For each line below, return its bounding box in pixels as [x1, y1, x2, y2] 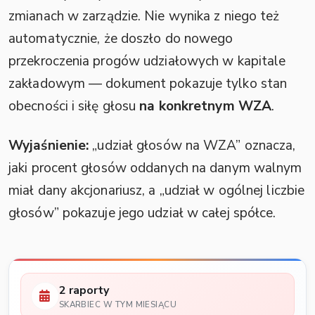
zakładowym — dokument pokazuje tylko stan [8, 75, 288, 94]
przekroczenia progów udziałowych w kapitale [8, 52, 286, 71]
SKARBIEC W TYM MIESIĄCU [58, 298, 177, 310]
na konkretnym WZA [139, 97, 272, 116]
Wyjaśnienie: [8, 136, 89, 155]
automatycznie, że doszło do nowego [8, 30, 233, 49]
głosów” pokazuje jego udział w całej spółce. [8, 204, 276, 223]
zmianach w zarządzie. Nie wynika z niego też [8, 7, 280, 26]
